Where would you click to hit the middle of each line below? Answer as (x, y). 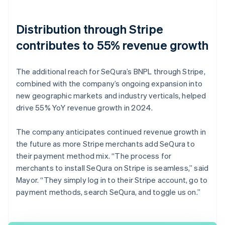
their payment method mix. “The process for (94, 155)
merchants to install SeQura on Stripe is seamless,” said (113, 167)
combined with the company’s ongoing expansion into (109, 83)
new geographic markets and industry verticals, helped (111, 95)
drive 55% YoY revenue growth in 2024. (85, 107)
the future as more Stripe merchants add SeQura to (105, 143)
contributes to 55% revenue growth (113, 45)
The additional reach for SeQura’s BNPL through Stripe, (111, 71)
